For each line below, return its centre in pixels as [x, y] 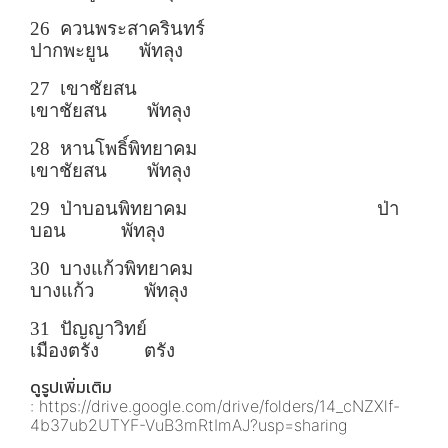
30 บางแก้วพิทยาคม [201, 269]
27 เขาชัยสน [206, 89]
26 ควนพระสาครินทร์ [200, 29]
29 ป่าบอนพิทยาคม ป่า [214, 209]
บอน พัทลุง [97, 231]
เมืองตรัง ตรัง [102, 351]
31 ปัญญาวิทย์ [203, 329]
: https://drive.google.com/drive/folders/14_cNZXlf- [215, 406]
